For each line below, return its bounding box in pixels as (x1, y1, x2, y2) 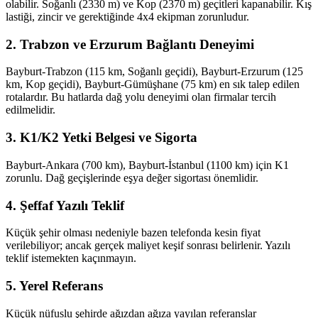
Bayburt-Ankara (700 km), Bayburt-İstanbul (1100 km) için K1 (6, 158, 289, 171)
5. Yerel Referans (6, 278, 103, 293)
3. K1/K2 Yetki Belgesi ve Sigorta (6, 130, 197, 146)
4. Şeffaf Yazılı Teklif (6, 197, 124, 213)
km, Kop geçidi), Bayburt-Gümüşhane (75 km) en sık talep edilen (6, 78, 300, 91)
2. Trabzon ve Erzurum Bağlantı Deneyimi (6, 36, 254, 52)
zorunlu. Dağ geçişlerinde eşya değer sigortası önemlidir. (6, 171, 258, 184)
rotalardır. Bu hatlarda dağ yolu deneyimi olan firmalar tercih (6, 91, 276, 104)
